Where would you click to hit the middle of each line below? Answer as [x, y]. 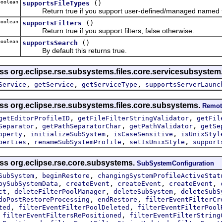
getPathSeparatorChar [82, 126]
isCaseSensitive [143, 134]
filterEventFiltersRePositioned [62, 215]
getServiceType [110, 84]
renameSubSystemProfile [78, 142]
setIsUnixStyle [157, 142]
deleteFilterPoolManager [60, 191]
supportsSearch [50, 43]
